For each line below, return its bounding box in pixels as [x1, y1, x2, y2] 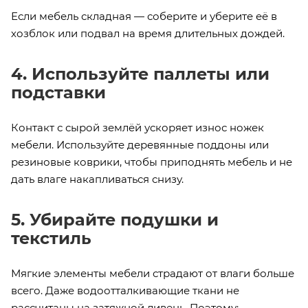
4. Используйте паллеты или [11, 63, 269, 84]
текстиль [11, 228, 91, 248]
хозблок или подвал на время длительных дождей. [11, 26, 285, 40]
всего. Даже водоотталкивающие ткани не [11, 283, 239, 297]
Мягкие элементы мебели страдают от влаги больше [11, 266, 294, 280]
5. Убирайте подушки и [11, 209, 219, 230]
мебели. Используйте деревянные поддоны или [11, 137, 269, 151]
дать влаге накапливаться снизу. [11, 172, 184, 186]
